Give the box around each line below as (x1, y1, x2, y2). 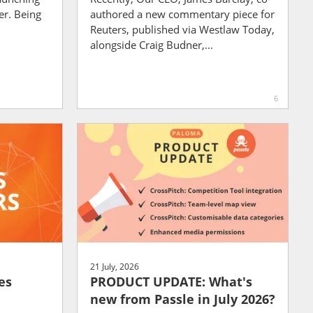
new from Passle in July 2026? (89, 291, 275, 307)
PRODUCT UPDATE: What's (89, 273, 252, 290)
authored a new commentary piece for (89, 6, 275, 21)
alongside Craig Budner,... (89, 37, 213, 52)
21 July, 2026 (89, 261, 139, 272)
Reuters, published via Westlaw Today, (89, 22, 275, 36)
